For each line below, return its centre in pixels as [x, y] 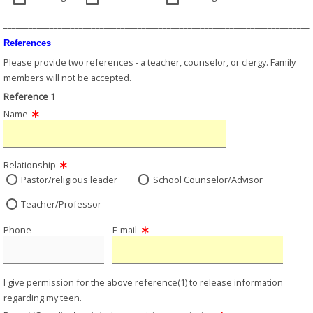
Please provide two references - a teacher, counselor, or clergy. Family [150, 63]
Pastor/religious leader [70, 180]
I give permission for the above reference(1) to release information [143, 283]
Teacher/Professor [61, 204]
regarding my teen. [43, 298]
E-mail [125, 230]
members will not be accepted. [67, 78]
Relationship [30, 165]
